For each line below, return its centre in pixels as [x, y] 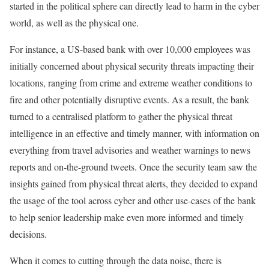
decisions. [28, 234]
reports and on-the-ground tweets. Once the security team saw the [133, 167]
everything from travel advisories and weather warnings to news [130, 150]
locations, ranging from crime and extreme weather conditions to [131, 83]
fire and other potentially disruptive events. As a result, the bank [129, 99]
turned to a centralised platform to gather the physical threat [121, 116]
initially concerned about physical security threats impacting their [132, 66]
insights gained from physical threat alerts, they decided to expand [134, 183]
